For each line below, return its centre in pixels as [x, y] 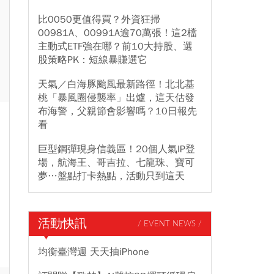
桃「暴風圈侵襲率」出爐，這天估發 [116, 98]
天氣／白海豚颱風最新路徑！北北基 [116, 84]
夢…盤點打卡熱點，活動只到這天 [111, 176]
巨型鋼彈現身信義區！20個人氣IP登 [117, 149]
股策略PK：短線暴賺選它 [93, 60]
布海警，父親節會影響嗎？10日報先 [117, 111]
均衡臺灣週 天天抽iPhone [94, 252]
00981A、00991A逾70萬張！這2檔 [117, 33]
